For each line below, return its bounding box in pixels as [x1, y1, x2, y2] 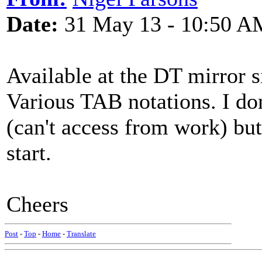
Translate [67, 229, 96, 238]
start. [6, 140, 51, 165]
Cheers [6, 192, 68, 216]
